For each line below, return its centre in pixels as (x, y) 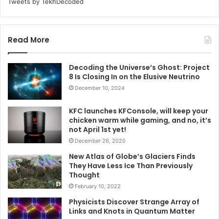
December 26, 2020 (100, 141)
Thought (84, 175)
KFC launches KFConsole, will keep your (139, 111)
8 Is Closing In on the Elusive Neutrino (134, 77)
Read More (29, 40)
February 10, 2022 (98, 186)
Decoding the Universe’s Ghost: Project (139, 68)
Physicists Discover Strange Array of (134, 202)
